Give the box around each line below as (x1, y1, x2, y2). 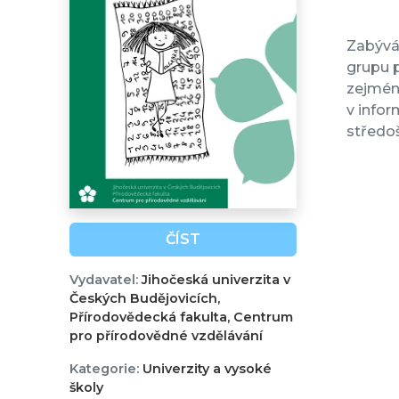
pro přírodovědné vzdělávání (69, 328, 263, 345)
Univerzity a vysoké (138, 361, 272, 378)
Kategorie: (69, 361, 139, 378)
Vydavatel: (69, 272, 138, 289)
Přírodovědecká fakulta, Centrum (69, 309, 293, 326)
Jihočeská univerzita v (137, 272, 290, 289)
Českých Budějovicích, (69, 290, 220, 307)
